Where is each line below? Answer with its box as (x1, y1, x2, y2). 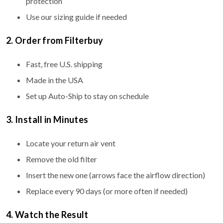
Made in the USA (26, 75, 83, 85)
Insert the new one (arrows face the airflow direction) (26, 170, 205, 180)
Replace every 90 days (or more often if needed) (26, 186, 188, 196)
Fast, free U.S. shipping (26, 59, 103, 69)
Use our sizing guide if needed (26, 12, 127, 22)
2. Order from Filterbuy (6, 35, 104, 46)
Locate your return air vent (26, 138, 115, 148)
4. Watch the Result (6, 209, 89, 221)
